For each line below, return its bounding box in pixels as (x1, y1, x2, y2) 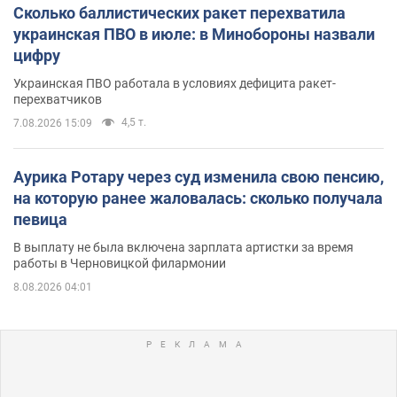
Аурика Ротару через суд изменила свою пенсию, (13, 167, 384, 186)
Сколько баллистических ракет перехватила (13, 3, 346, 22)
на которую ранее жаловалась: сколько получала (13, 188, 383, 207)
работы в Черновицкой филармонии (13, 255, 226, 270)
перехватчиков (13, 91, 102, 106)
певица (13, 209, 67, 229)
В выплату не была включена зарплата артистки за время (13, 239, 354, 254)
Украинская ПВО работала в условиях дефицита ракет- (13, 75, 336, 90)
